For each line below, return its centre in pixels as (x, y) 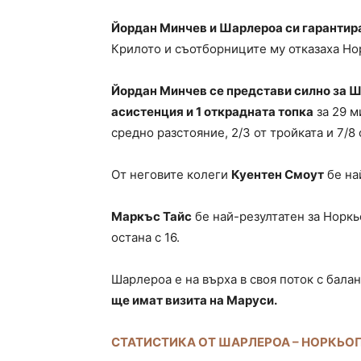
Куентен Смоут (278, 175)
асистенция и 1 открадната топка (212, 112)
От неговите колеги (171, 175)
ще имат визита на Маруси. (194, 301)
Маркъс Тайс (151, 217)
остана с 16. (145, 238)
